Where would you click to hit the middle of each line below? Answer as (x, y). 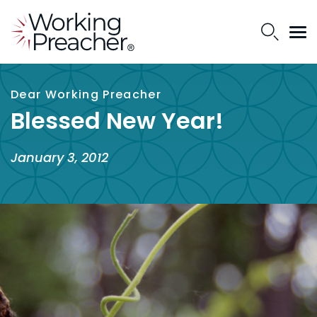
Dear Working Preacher (86, 94)
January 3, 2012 (59, 157)
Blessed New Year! (117, 121)
